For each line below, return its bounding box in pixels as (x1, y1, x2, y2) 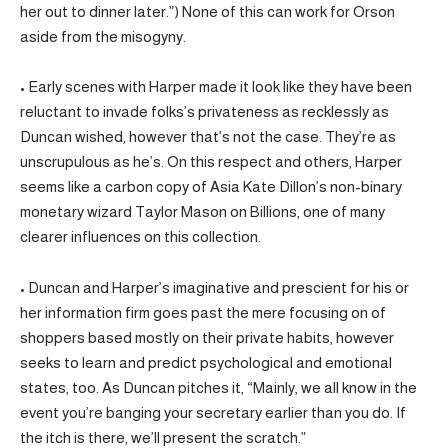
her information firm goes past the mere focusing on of (20, 303, 386, 321)
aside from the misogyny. (20, 27, 186, 45)
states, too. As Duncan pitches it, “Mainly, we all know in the (20, 378, 417, 396)
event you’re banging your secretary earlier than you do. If (20, 403, 406, 421)
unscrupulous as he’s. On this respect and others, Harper (20, 153, 402, 171)
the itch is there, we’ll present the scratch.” (20, 428, 306, 446)
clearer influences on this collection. (20, 228, 261, 246)
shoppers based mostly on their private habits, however (20, 328, 394, 346)
